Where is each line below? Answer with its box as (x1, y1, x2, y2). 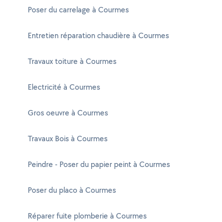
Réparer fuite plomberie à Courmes (28, 211, 147, 221)
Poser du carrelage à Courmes (28, 4, 129, 15)
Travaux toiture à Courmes (28, 56, 116, 66)
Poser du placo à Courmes (28, 185, 116, 195)
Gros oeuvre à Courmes (28, 108, 108, 118)
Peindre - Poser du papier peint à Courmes (28, 159, 170, 169)
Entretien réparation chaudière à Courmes (28, 30, 169, 41)
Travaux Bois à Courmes (28, 133, 108, 144)
